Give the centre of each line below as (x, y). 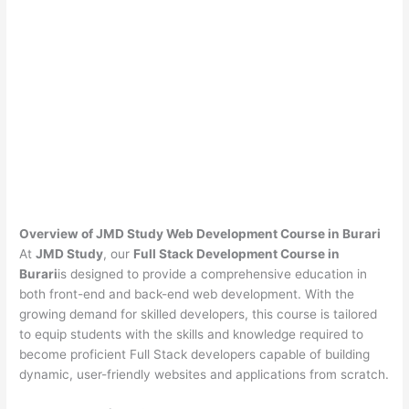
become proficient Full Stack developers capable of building (195, 354)
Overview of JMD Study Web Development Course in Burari (200, 233)
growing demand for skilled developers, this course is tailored (199, 314)
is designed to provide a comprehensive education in (213, 273)
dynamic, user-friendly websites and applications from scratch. (204, 374)
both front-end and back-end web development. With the (187, 294)
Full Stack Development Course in (237, 253)
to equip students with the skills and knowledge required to (192, 334)
